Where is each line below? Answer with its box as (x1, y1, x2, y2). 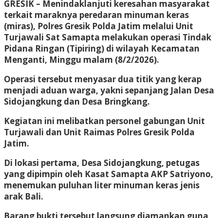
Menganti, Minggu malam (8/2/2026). (4, 54, 159, 65)
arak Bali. (4, 190, 43, 202)
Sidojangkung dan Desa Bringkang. (4, 95, 150, 107)
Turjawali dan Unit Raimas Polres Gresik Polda (4, 126, 195, 138)
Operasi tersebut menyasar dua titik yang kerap (4, 73, 201, 85)
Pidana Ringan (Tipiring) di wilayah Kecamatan (4, 42, 200, 54)
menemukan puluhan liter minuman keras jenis (4, 179, 200, 191)
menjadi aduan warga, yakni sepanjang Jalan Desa (4, 84, 214, 96)
